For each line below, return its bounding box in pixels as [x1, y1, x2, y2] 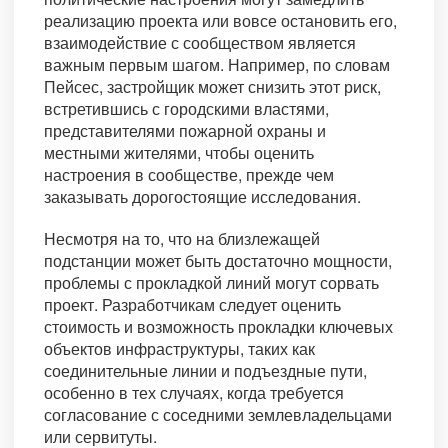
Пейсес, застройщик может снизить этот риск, [44, 75, 381, 99]
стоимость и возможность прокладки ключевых [44, 315, 393, 339]
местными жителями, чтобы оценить [44, 141, 314, 165]
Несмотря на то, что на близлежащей [44, 227, 320, 251]
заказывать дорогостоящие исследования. [44, 185, 361, 209]
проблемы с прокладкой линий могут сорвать [44, 271, 379, 295]
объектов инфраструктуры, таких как [44, 337, 315, 361]
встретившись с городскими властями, [44, 97, 329, 121]
